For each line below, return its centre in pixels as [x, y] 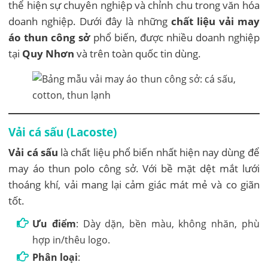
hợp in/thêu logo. [71, 240]
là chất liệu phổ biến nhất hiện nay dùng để [159, 153]
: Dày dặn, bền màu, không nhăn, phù [167, 224]
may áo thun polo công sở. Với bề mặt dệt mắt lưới [134, 169]
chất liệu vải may [215, 22]
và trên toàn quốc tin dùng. [138, 54]
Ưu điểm [54, 224]
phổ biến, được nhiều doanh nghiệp [175, 38]
